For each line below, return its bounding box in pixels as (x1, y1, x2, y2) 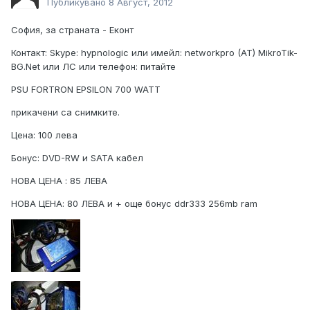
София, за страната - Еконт (11, 24, 134, 35)
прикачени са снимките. (11, 106, 120, 118)
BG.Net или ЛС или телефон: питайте (11, 60, 176, 72)
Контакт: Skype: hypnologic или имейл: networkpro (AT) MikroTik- (11, 46, 298, 58)
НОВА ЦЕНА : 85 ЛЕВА (11, 174, 107, 186)
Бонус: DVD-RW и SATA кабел (11, 152, 143, 163)
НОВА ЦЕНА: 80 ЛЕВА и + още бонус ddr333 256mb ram (11, 197, 257, 209)
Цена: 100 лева (11, 129, 77, 140)
